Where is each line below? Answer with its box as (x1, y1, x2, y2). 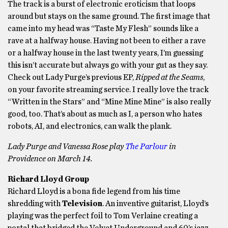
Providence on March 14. (8, 155, 94, 163)
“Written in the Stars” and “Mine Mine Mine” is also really (8, 98, 211, 106)
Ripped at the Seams (135, 73, 203, 81)
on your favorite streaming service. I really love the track (8, 85, 209, 94)
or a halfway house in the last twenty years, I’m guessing (8, 49, 203, 57)
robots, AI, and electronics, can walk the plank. (8, 122, 172, 130)
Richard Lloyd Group (8, 175, 89, 183)
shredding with (8, 199, 62, 208)
